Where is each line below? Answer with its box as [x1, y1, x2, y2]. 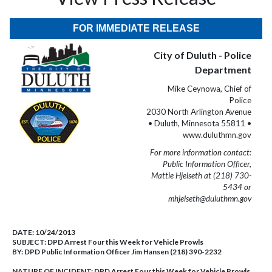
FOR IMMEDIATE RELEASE [72, 23, 200, 33]
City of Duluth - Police [154, 49, 251, 61]
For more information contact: [150, 148, 251, 157]
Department [195, 64, 251, 75]
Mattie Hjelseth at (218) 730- [151, 171, 251, 180]
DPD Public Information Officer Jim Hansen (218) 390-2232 [24, 247, 222, 256]
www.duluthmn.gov [183, 130, 251, 140]
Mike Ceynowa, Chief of [168, 84, 251, 93]
